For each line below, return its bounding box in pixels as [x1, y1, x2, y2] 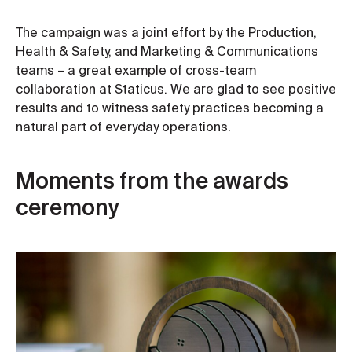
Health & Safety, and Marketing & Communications [16, 44, 318, 59]
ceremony [16, 193, 119, 223]
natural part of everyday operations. [16, 119, 231, 134]
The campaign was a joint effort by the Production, [16, 25, 317, 40]
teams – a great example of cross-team [16, 63, 256, 78]
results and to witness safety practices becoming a [16, 101, 324, 115]
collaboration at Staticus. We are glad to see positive [16, 82, 336, 97]
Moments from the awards [16, 167, 288, 196]
